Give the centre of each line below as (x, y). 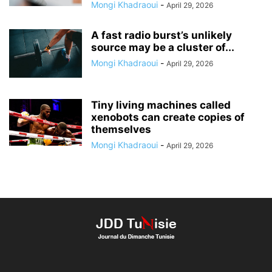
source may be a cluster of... (163, 48)
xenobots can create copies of (168, 117)
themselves (121, 130)
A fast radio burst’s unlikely (161, 36)
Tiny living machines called (161, 105)
